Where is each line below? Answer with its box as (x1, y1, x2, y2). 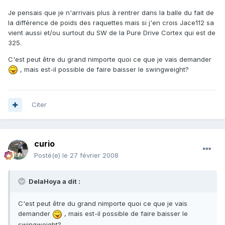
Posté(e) (34, 151, 62, 160)
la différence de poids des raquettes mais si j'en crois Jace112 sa (8, 18, 214, 27)
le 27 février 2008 (62, 151, 119, 160)
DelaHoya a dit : (27, 177, 80, 186)
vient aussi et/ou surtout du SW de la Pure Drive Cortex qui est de (8, 28, 215, 37)
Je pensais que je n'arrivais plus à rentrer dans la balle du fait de (8, 8, 214, 17)
